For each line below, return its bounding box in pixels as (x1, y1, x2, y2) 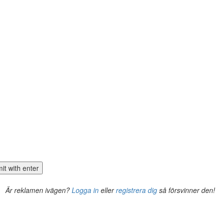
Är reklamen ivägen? (5, 185, 72, 195)
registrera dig (115, 185, 157, 195)
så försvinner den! (157, 185, 215, 195)
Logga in (71, 185, 99, 195)
